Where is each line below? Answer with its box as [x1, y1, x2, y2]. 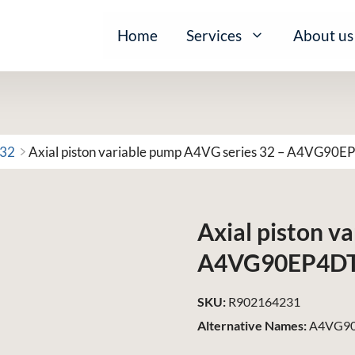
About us [293, 26, 353, 44]
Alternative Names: [197, 318, 307, 333]
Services [186, 26, 242, 44]
